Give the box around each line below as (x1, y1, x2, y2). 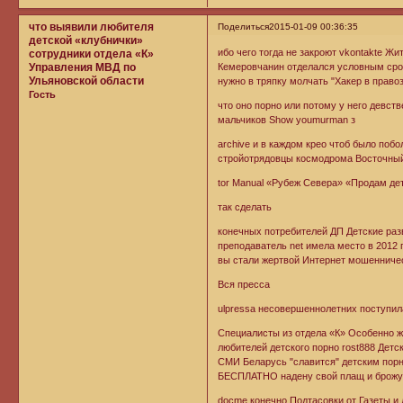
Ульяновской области (29, 74, 144, 87)
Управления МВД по (29, 60, 136, 74)
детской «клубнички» (29, 33, 143, 47)
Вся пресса (218, 279, 271, 291)
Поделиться (218, 21, 270, 31)
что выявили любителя (29, 20, 154, 33)
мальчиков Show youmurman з (218, 114, 356, 126)
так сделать (218, 201, 273, 213)
